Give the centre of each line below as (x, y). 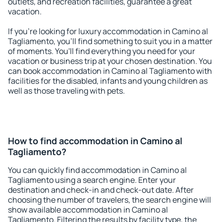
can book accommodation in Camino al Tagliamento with (110, 71)
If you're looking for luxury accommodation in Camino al (108, 31)
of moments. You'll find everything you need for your (102, 51)
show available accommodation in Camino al (88, 210)
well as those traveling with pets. (66, 91)
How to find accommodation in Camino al (95, 141)
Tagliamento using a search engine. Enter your (92, 180)
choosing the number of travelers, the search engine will (110, 200)
